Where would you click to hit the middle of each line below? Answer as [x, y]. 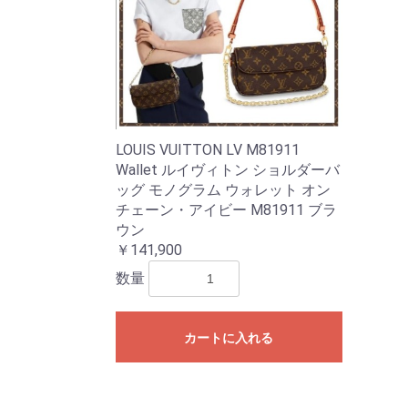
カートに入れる [229, 338]
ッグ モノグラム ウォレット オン [223, 190]
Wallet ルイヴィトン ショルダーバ [228, 170]
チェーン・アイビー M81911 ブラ [226, 210]
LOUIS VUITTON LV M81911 [208, 150]
